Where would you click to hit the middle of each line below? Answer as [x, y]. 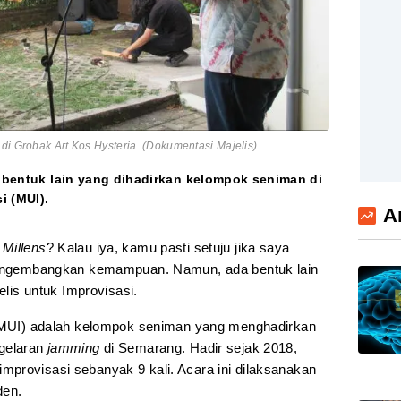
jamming [75, 348]
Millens [24, 248]
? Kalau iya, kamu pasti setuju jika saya [168, 248]
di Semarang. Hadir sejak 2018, [200, 348]
